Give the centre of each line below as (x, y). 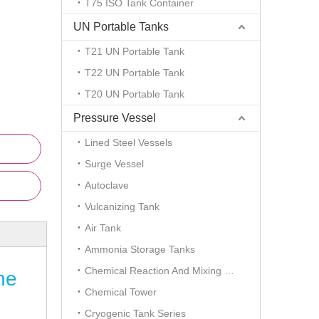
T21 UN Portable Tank (135, 51)
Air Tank (103, 228)
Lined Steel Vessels (129, 142)
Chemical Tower (121, 292)
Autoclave (107, 185)
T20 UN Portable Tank (135, 94)
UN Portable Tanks (121, 27)
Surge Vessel (114, 164)
